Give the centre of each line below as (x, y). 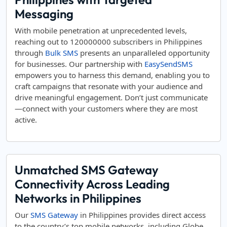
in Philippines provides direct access (142, 215)
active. (26, 120)
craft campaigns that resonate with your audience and (109, 86)
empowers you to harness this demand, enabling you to (112, 75)
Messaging (44, 14)
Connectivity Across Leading (92, 184)
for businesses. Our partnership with (80, 64)
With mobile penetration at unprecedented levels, (101, 30)
